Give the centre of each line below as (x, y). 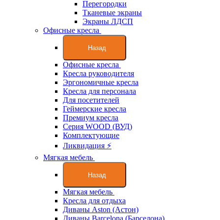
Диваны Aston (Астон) (101, 209)
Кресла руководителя (98, 73)
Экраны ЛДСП (108, 21)
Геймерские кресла (95, 109)
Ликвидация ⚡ (87, 146)
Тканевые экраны (112, 13)
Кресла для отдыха (94, 201)
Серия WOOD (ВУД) (97, 126)
